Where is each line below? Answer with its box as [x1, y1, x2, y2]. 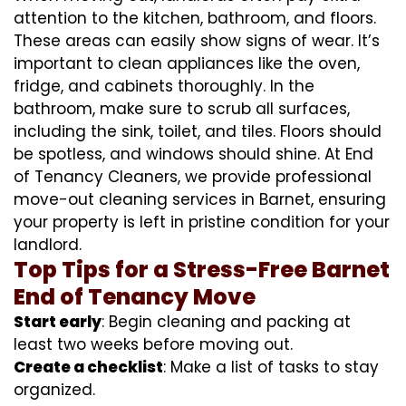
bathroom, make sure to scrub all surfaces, [14, 97, 350, 120]
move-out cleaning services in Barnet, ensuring [14, 188, 386, 210]
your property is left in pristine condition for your [14, 210, 390, 233]
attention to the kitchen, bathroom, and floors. [14, 6, 376, 29]
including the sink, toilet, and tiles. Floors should [14, 120, 382, 142]
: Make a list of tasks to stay [163, 355, 379, 378]
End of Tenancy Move [14, 281, 256, 312]
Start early [14, 310, 101, 333]
